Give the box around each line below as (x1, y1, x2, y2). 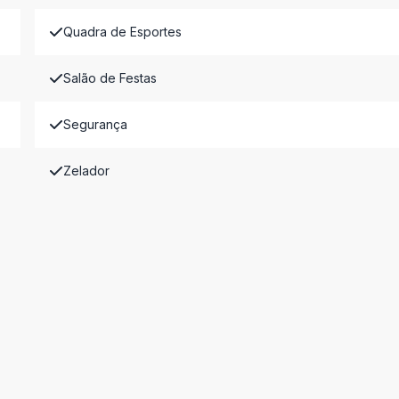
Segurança (62, 117, 127, 132)
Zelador (62, 163, 110, 178)
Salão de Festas (62, 70, 157, 85)
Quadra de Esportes (62, 24, 182, 39)
